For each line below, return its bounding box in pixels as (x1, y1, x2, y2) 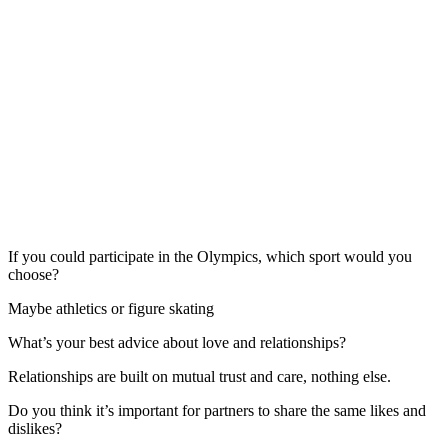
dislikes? (8, 419, 62, 437)
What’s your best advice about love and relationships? (8, 333, 346, 351)
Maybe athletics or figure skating (8, 299, 214, 317)
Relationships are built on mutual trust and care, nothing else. (8, 367, 391, 385)
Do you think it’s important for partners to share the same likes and (8, 401, 426, 419)
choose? (8, 265, 59, 283)
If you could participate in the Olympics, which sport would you (8, 247, 412, 265)
